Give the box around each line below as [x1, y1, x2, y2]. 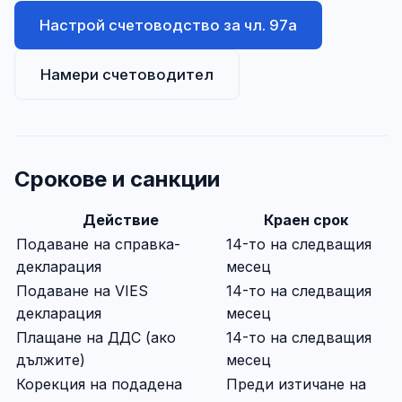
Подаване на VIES [16, 281, 148, 300]
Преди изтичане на [226, 374, 366, 393]
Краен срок [264, 210, 348, 229]
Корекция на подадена [16, 374, 182, 393]
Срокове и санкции [14, 165, 220, 192]
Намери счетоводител [40, 65, 214, 83]
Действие [82, 210, 159, 229]
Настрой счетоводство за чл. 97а [39, 15, 297, 34]
